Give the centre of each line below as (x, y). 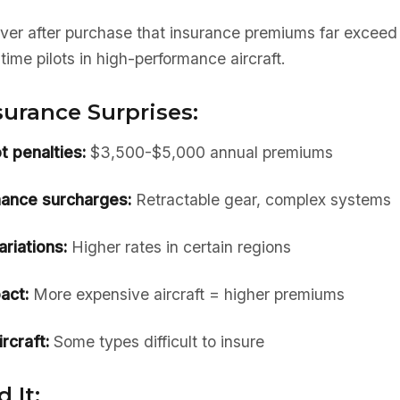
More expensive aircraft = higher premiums (186, 294)
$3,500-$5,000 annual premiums (209, 152)
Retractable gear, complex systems (261, 200)
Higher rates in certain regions (179, 247)
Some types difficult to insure (156, 342)
